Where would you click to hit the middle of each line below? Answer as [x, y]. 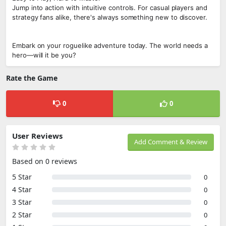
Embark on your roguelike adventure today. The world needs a [110, 45]
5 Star [22, 177]
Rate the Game [32, 78]
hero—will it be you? [44, 55]
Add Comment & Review [171, 142]
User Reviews [37, 136]
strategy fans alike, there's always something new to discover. [110, 17]
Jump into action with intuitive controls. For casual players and [110, 8]
